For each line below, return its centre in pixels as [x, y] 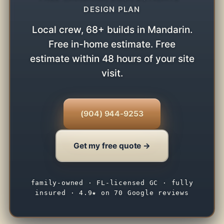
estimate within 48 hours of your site [112, 59]
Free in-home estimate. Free [112, 44]
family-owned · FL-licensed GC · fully [112, 183]
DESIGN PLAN [112, 9]
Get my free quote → [112, 145]
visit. [112, 73]
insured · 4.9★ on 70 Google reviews [112, 193]
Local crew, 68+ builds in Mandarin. [112, 30]
